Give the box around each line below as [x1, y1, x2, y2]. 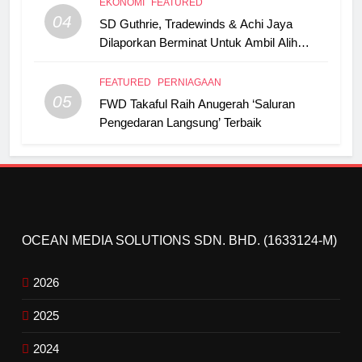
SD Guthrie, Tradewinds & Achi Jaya [99, 16, 293, 31]
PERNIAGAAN [157, 76, 221, 88]
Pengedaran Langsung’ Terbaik [99, 115, 262, 129]
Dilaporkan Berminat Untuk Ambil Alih [99, 35, 297, 49]
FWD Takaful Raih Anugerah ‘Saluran [99, 96, 295, 111]
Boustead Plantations [99, 53, 211, 68]
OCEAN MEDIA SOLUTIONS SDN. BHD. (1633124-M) [22, 233, 337, 247]
